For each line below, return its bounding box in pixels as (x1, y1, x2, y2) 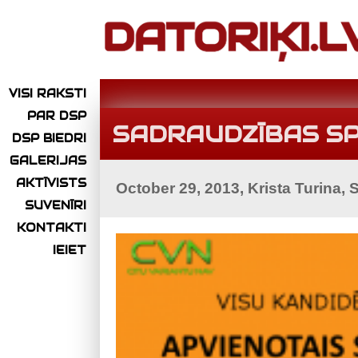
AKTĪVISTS (16, 176, 86, 191)
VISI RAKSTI (9, 86, 86, 101)
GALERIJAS (10, 153, 86, 169)
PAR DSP (27, 109, 86, 124)
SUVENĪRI (25, 198, 86, 213)
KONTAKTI (17, 221, 86, 236)
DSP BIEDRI (12, 131, 86, 146)
